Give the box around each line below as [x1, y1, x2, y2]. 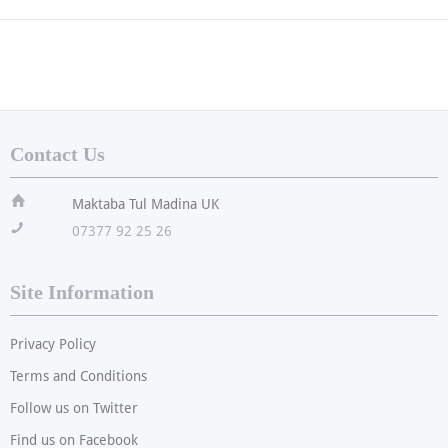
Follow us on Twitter [10, 399, 138, 416]
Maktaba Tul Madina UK [72, 195, 219, 212]
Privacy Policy [10, 335, 96, 352]
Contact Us [10, 142, 105, 165]
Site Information [10, 280, 154, 303]
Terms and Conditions [10, 367, 147, 384]
